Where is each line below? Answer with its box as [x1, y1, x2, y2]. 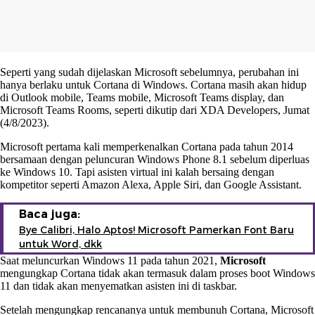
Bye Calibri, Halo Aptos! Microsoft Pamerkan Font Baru [19, 223, 294, 236]
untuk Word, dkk [19, 237, 102, 250]
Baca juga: [19, 207, 80, 221]
